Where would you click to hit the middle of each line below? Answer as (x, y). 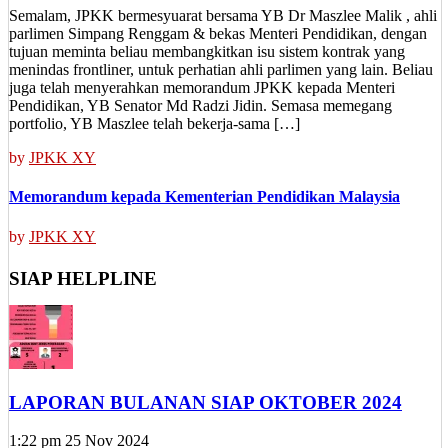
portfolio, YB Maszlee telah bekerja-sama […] (154, 124)
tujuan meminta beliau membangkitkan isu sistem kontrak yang (207, 52)
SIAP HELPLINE (83, 279)
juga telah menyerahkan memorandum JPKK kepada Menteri (202, 88)
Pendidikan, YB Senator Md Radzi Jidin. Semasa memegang (200, 106)
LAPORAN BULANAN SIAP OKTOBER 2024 (205, 402)
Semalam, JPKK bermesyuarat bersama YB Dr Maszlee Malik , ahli (223, 16)
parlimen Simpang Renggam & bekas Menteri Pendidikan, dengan (218, 34)
